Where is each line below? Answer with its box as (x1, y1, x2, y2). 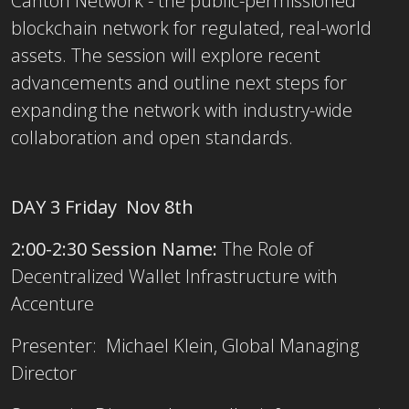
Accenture (11, 290, 94, 316)
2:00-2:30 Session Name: (11, 236, 222, 261)
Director (11, 360, 77, 385)
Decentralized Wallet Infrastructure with (11, 263, 338, 288)
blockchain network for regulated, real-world (11, 15, 372, 40)
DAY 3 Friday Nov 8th (11, 194, 198, 219)
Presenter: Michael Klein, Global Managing (11, 332, 359, 358)
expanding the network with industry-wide (11, 97, 352, 122)
